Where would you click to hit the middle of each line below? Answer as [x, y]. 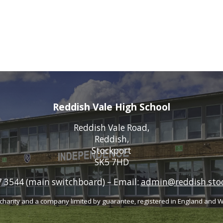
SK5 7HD [111, 162]
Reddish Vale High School [111, 107]
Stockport [111, 151]
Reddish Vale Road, [111, 128]
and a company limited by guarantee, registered [96, 201]
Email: [126, 182]
